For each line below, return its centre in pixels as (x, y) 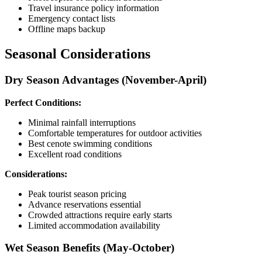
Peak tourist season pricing (77, 194)
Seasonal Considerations (77, 54)
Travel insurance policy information (94, 8)
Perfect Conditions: (43, 102)
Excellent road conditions (75, 154)
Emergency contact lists (72, 18)
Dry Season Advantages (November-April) (106, 80)
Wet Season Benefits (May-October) (89, 248)
